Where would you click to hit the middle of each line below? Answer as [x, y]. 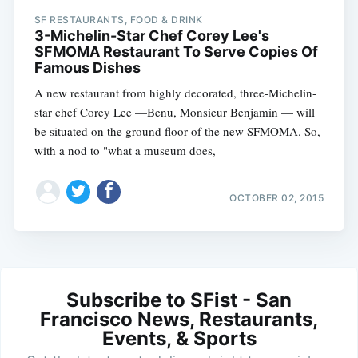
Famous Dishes [87, 68]
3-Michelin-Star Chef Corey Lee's [151, 36]
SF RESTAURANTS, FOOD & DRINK [118, 20]
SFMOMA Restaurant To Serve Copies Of [176, 52]
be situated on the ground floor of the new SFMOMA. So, [177, 131]
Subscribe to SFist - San [179, 300]
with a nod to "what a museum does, [125, 151]
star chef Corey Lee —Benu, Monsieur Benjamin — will [174, 112]
